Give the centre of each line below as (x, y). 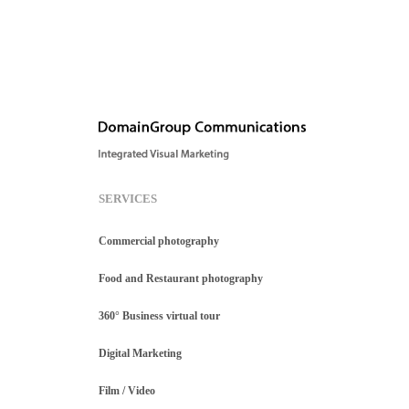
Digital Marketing (140, 354)
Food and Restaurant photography (180, 279)
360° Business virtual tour (159, 316)
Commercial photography (158, 241)
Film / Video (126, 391)
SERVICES (127, 199)
